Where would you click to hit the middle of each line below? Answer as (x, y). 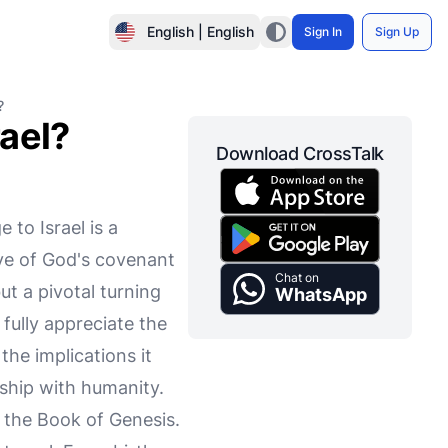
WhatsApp (321, 294)
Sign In (323, 31)
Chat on (297, 277)
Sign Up (397, 31)
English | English (200, 31)
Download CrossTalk (300, 153)
